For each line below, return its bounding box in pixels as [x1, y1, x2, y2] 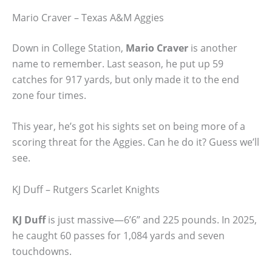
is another [188, 41, 237, 55]
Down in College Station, [12, 41, 126, 55]
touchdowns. [12, 244, 72, 258]
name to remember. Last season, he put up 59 [12, 56, 223, 70]
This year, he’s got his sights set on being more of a [12, 120, 245, 134]
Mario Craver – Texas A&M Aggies [12, 10, 164, 24]
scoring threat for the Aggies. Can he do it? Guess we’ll [12, 135, 259, 149]
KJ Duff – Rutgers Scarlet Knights [12, 182, 160, 196]
